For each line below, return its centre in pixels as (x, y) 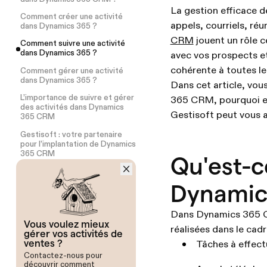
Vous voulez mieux (67, 224)
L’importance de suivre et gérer (77, 98)
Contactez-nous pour (63, 256)
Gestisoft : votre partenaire (71, 135)
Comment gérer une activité (72, 71)
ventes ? (44, 243)
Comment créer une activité (71, 17)
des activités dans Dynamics (72, 108)
